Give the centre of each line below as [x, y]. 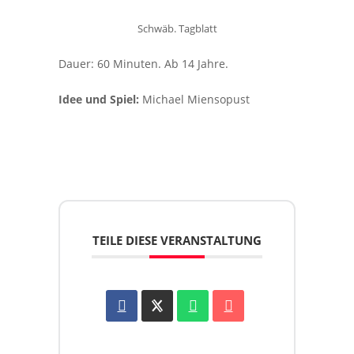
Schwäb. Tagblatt [177, 28]
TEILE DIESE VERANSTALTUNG [177, 240]
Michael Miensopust [194, 99]
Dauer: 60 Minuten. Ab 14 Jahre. [143, 64]
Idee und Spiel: [99, 99]
